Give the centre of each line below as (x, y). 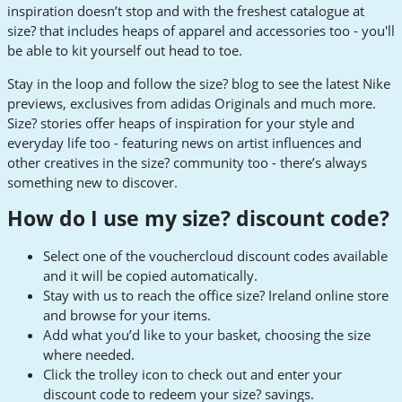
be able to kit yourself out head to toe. (125, 51)
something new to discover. (92, 183)
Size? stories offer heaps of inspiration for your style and (181, 123)
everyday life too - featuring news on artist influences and (184, 143)
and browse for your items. (127, 315)
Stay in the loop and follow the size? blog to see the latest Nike (199, 84)
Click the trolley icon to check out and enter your (192, 374)
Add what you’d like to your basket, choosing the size (207, 334)
